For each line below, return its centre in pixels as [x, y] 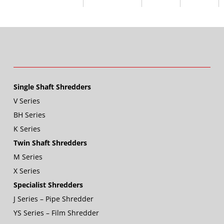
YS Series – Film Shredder [56, 213]
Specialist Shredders [48, 185]
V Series [26, 101]
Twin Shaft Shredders [50, 143]
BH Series [29, 115]
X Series [26, 171]
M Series [28, 157]
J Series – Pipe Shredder [53, 199]
